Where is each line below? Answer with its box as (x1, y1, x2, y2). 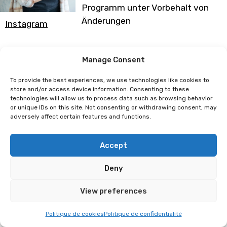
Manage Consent (82, 55, 145, 64)
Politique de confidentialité (103, 210, 182, 217)
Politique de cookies (45, 210, 104, 217)
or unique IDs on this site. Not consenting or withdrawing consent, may (10, 104, 217, 111)
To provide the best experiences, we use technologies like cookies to (10, 77, 209, 84)
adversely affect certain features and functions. (10, 113, 151, 120)
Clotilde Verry (94, 53, 132, 63)
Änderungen (82, 16, 131, 26)
